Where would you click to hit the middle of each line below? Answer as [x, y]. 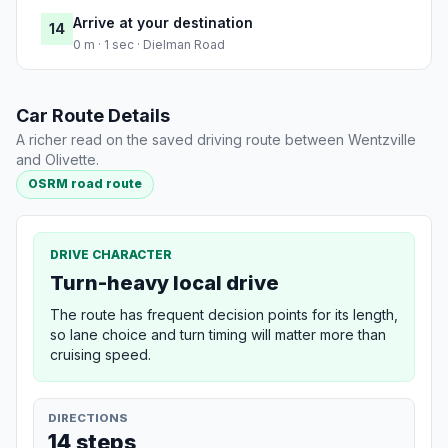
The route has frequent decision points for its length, [224, 314]
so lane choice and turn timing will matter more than [218, 334]
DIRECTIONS [88, 417]
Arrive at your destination [163, 23]
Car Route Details [93, 116]
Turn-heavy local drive [164, 282]
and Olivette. [57, 160]
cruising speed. [100, 354]
